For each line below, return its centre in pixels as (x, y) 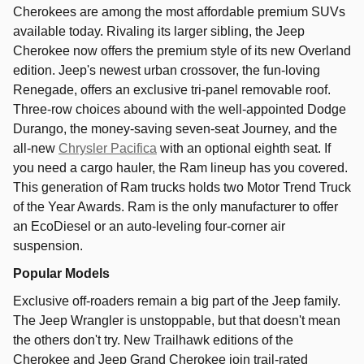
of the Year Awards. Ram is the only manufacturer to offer (175, 207)
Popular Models (61, 273)
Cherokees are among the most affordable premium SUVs (179, 12)
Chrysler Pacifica (108, 148)
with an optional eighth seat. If (244, 148)
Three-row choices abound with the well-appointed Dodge (180, 109)
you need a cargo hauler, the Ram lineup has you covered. (180, 168)
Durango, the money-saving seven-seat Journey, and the (175, 129)
